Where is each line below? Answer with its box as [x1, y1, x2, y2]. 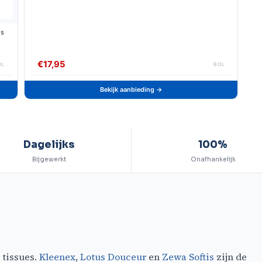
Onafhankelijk [190, 156, 236, 164]
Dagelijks [23, 139, 75, 151]
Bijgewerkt [32, 156, 66, 164]
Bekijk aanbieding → [99, 85, 162, 94]
